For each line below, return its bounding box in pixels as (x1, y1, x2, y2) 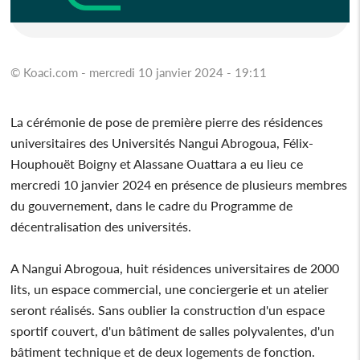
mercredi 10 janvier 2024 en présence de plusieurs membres (10, 176, 348, 192)
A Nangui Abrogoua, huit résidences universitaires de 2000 (10, 260, 340, 276)
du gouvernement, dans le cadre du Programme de (10, 197, 293, 213)
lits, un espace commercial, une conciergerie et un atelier (10, 280, 329, 297)
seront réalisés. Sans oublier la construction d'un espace (10, 301, 325, 317)
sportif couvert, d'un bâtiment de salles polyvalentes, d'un (10, 322, 335, 338)
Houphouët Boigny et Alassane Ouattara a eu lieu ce (10, 155, 304, 171)
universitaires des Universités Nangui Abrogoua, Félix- (10, 134, 314, 150)
